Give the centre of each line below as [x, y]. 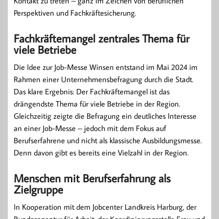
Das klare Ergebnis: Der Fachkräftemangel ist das [92, 92]
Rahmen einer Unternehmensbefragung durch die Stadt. [104, 79]
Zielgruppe [38, 189]
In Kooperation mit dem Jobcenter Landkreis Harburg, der [105, 207]
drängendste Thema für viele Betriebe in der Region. [97, 104]
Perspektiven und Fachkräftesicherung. [75, 13]
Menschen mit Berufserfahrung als [92, 178]
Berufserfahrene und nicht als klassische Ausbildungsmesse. [108, 141]
